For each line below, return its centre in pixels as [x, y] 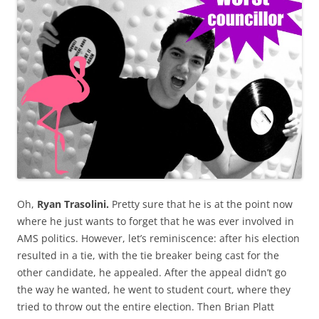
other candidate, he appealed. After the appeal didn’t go [152, 272]
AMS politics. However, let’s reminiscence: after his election [158, 238]
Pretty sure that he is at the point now [202, 204]
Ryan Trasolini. [74, 204]
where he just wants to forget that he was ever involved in [156, 221]
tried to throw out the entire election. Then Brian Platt [146, 306]
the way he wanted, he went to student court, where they [154, 289]
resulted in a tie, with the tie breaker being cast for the [148, 255]
